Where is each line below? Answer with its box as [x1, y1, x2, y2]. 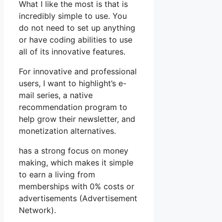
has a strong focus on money [19, 146, 128, 156]
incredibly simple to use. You [19, 11, 127, 21]
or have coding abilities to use [19, 35, 132, 45]
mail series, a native [19, 90, 93, 101]
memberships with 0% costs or [19, 181, 134, 192]
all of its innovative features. [19, 47, 125, 57]
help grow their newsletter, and [19, 114, 135, 124]
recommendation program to [19, 102, 127, 112]
